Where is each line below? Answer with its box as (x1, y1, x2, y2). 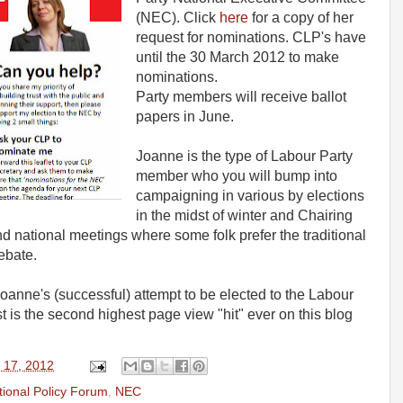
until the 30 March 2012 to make (135, 49, 339, 65)
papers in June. (135, 108, 234, 124)
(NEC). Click (135, 9, 216, 25)
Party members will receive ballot (135, 88, 346, 104)
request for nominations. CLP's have (135, 29, 366, 45)
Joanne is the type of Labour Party (135, 148, 353, 164)
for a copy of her (247, 9, 354, 25)
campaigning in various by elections (135, 187, 364, 203)
